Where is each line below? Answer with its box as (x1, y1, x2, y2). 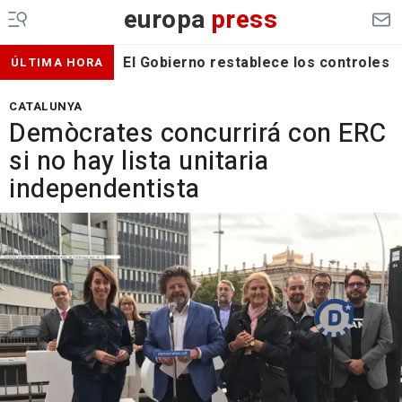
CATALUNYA (9, 98, 83, 115)
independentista (9, 170, 200, 208)
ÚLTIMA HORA (11, 54, 104, 71)
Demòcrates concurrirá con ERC (9, 115, 387, 153)
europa (123, 2, 206, 39)
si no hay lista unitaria (9, 143, 268, 180)
